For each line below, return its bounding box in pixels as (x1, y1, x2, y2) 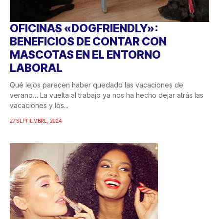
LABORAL (10, 61, 63, 75)
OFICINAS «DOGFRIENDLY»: (10, 22, 158, 36)
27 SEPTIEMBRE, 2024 (10, 118, 62, 124)
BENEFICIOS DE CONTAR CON (10, 35, 167, 49)
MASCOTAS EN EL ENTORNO (10, 48, 161, 62)
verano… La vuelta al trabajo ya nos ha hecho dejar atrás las (10, 91, 203, 100)
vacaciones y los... (10, 101, 68, 110)
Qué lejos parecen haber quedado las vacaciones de (10, 81, 183, 89)
